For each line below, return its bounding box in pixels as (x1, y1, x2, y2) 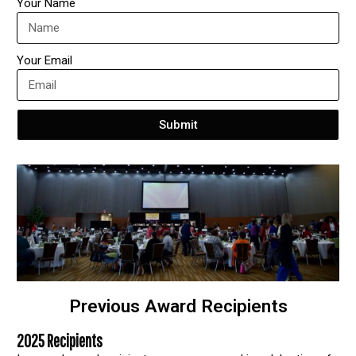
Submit (158, 117, 198, 132)
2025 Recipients (17, 331, 103, 351)
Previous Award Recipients (68, 296, 288, 317)
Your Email (17, 53, 73, 68)
